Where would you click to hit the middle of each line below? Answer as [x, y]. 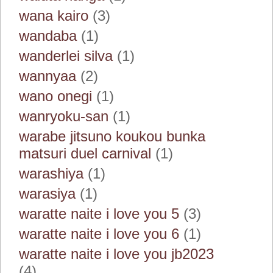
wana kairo [54, 16]
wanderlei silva [66, 56]
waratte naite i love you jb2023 [116, 254]
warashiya [51, 173]
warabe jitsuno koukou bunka [112, 136]
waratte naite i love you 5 [99, 214]
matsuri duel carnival [85, 153]
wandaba [48, 36]
